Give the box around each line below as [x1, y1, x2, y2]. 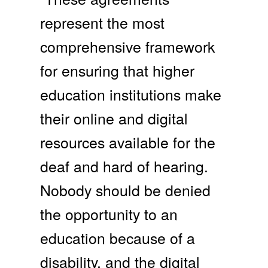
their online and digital [40, 107, 188, 129]
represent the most [40, 11, 165, 33]
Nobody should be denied [40, 179, 211, 201]
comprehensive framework [40, 35, 215, 57]
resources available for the [40, 131, 216, 153]
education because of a [40, 227, 196, 249]
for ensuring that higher [40, 59, 195, 81]
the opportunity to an [40, 203, 178, 225]
